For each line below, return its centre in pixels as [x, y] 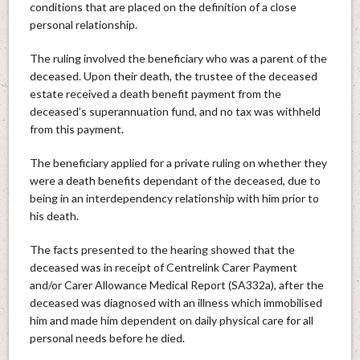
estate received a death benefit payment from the [155, 93]
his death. [54, 215]
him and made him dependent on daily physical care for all [171, 320]
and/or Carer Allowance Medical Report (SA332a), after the [176, 284]
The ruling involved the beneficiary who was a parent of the [178, 58]
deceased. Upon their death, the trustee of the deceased [173, 76]
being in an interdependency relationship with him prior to [174, 198]
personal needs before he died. [107, 337]
